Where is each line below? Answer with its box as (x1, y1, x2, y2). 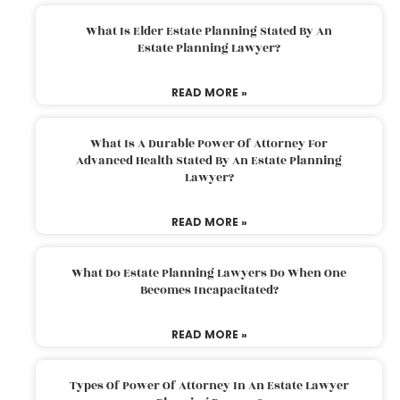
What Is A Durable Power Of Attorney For (90, 134, 328, 153)
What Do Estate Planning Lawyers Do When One (71, 263, 346, 282)
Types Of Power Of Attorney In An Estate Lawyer (69, 376, 349, 395)
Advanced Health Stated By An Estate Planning (76, 151, 342, 170)
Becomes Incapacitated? (139, 280, 279, 299)
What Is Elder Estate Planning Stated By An (86, 21, 332, 40)
